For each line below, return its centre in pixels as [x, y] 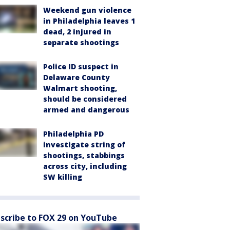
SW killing [63, 177]
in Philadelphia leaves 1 [89, 21]
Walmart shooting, [80, 88]
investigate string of [84, 144]
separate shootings [81, 42]
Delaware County [76, 77]
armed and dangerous [86, 109]
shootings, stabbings [84, 155]
